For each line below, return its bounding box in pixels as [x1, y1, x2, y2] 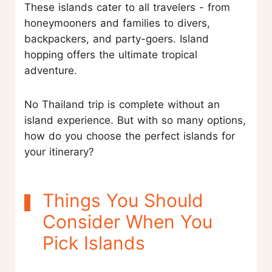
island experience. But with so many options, [24, 114, 246, 127]
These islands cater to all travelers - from [24, 1, 230, 14]
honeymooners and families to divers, [24, 17, 210, 30]
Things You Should [42, 189, 203, 212]
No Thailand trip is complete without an [24, 98, 220, 111]
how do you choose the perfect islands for [24, 130, 235, 143]
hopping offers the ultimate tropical [24, 49, 197, 61]
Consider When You [42, 211, 212, 233]
